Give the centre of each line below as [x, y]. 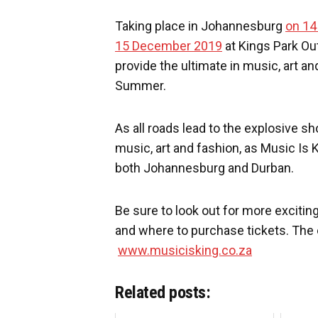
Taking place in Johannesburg [200, 26]
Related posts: [163, 292]
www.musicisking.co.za [185, 250]
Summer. [141, 86]
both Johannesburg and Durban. [204, 168]
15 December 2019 [169, 46]
